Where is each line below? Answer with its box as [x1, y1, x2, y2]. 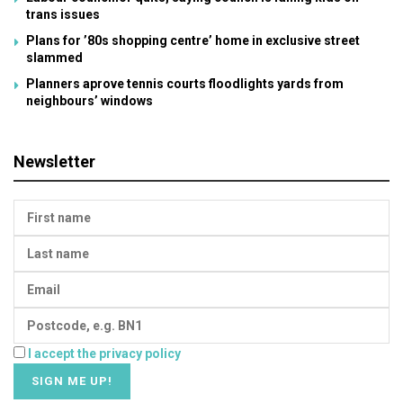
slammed [26, 49, 83, 65]
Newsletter [13, 151, 95, 171]
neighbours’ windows [26, 93, 153, 108]
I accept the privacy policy [28, 345, 181, 361]
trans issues [26, 6, 100, 22]
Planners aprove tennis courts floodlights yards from [26, 76, 344, 91]
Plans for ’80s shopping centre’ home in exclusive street [26, 32, 360, 48]
